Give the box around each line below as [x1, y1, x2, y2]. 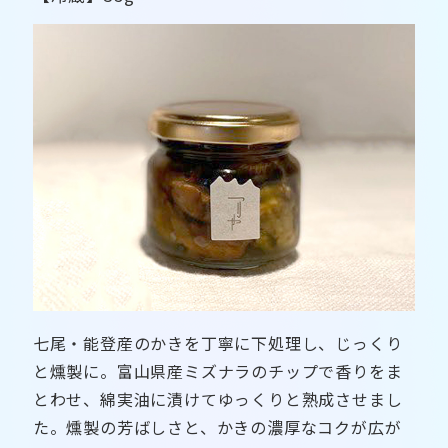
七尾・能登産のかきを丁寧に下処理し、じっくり [32, 331, 403, 356]
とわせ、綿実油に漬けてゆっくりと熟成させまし [32, 387, 403, 412]
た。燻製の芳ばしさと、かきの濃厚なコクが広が [32, 415, 402, 440]
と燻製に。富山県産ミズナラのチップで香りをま [32, 359, 403, 384]
